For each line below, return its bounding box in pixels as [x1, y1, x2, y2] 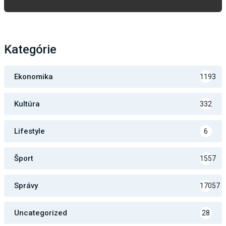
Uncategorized [14, 208, 67, 218]
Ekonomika [14, 72, 53, 82]
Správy [14, 181, 38, 191]
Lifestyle [14, 127, 45, 136]
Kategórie [4, 42, 56, 57]
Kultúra [14, 99, 40, 109]
